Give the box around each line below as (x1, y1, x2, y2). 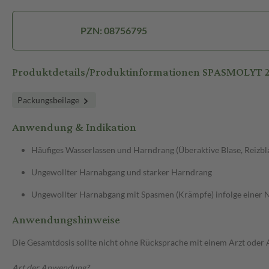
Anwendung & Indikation (12, 117, 136, 139)
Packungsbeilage (17, 95, 81, 106)
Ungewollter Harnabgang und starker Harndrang (31, 167, 212, 178)
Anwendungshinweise (12, 210, 120, 231)
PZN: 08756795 (80, 25, 147, 37)
